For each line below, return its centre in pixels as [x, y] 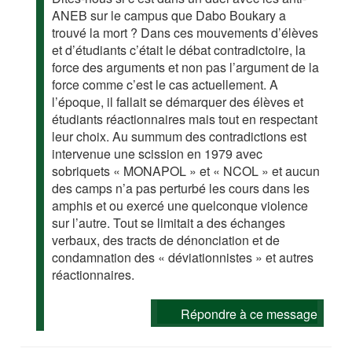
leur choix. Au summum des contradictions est [180, 136]
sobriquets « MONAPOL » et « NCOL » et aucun [186, 170]
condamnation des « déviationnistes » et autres [183, 257]
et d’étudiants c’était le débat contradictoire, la [179, 49]
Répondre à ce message [249, 313]
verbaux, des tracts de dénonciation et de [166, 240]
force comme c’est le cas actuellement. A [165, 84]
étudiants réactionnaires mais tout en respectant [185, 119]
